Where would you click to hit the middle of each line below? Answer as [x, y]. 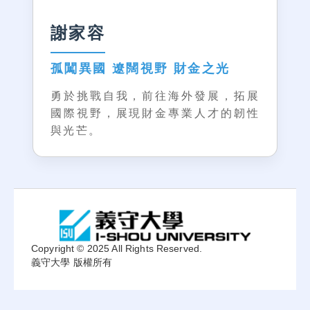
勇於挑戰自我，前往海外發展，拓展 [155, 96]
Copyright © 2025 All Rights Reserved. [117, 248]
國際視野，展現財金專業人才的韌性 [155, 113]
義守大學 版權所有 [72, 262]
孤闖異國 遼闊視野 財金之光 [140, 69]
